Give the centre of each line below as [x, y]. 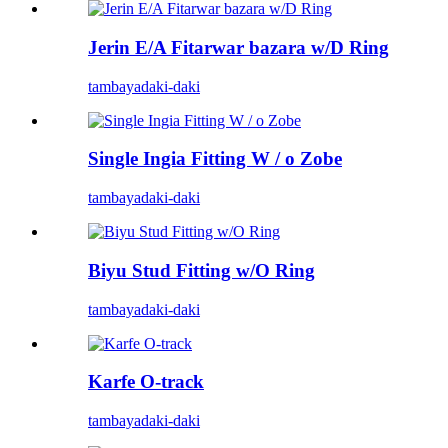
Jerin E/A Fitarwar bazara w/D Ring [238, 47]
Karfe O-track [146, 382]
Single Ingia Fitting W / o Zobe [215, 159]
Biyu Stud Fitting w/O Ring [201, 270]
